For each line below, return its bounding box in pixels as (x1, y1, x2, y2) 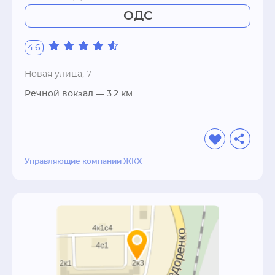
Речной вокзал (25, 90, 93, 98)
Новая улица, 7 (25, 70, 91, 79)
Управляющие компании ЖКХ (25, 158, 142, 165)
